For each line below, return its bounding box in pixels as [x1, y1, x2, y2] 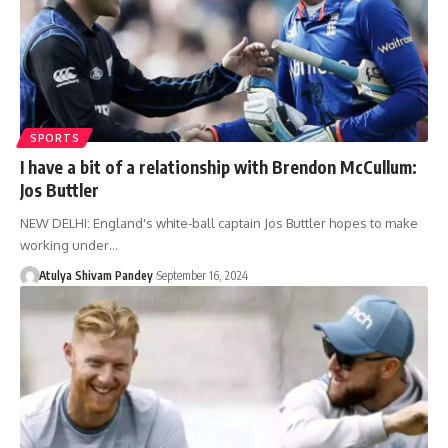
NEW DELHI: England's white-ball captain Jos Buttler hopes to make [20, 214, 418, 231]
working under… [20, 236, 118, 253]
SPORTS [30, 131, 80, 144]
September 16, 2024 [156, 267, 248, 283]
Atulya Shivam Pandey [38, 267, 153, 283]
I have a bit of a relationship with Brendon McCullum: [20, 155, 417, 178]
